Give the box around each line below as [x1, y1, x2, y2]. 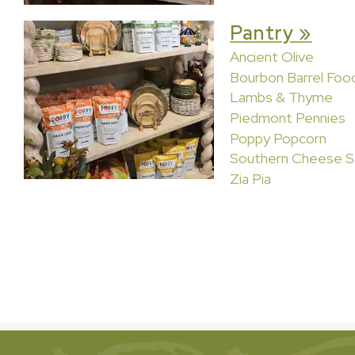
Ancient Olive [230, 47, 314, 66]
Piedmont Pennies [230, 108, 345, 127]
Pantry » [230, 21, 312, 46]
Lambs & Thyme [230, 88, 333, 107]
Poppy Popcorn [230, 128, 326, 147]
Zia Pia [230, 170, 271, 188]
